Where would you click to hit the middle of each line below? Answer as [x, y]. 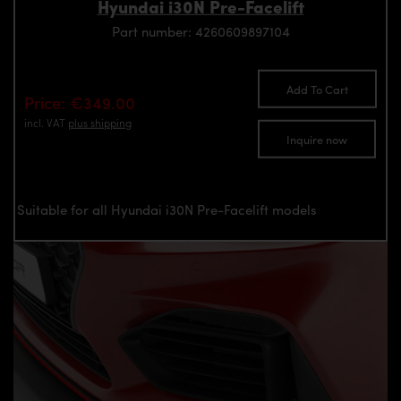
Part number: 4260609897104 [200, 31]
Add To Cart [317, 90]
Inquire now [317, 139]
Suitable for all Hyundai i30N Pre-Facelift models [167, 209]
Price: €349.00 [80, 102]
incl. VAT [46, 122]
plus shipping [100, 122]
